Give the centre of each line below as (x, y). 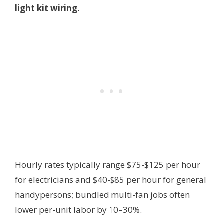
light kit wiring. (47, 8)
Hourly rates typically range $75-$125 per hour (108, 164)
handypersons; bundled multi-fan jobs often (102, 194)
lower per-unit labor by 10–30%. (78, 209)
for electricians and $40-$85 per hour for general (111, 179)
